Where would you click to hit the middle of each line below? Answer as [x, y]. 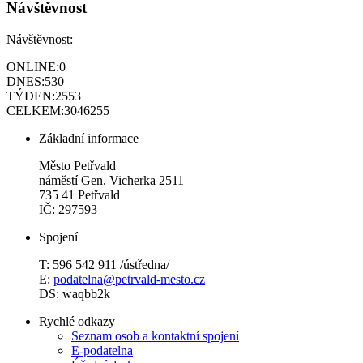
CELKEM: [35, 110]
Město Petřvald [77, 165]
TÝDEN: [31, 96]
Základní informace [89, 138]
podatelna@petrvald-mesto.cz [129, 279]
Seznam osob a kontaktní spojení [155, 335]
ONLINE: [33, 66]
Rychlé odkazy [77, 321]
